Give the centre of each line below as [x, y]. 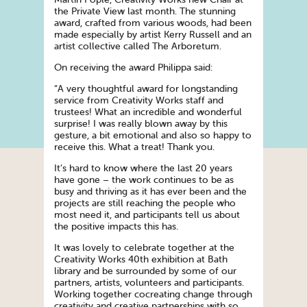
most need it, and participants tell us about [147, 215]
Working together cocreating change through [153, 295]
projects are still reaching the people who [145, 204]
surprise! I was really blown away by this [141, 124]
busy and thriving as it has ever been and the [150, 192]
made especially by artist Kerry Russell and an [153, 35]
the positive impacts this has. [116, 227]
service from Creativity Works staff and [139, 101]
